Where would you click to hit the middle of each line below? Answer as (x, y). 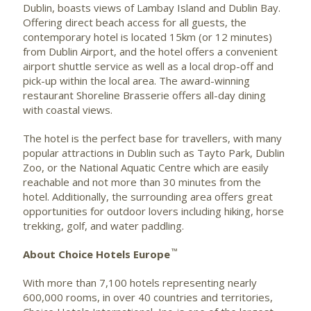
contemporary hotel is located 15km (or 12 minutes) (148, 36)
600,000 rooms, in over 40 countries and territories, (148, 297)
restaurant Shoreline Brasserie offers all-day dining (144, 95)
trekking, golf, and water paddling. (105, 225)
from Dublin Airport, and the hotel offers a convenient (150, 51)
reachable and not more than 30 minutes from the (142, 182)
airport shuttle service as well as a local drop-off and (148, 66)
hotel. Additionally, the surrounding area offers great (148, 196)
